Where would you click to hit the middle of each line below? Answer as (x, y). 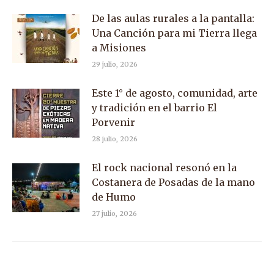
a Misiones (119, 48)
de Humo (114, 197)
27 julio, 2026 (114, 213)
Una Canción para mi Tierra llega (174, 33)
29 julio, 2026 (115, 64)
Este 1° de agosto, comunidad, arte (175, 93)
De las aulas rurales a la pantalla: (173, 18)
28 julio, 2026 (115, 139)
